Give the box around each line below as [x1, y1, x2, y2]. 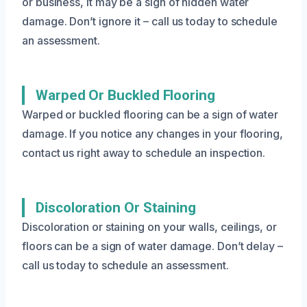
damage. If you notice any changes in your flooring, [22, 126, 283, 140]
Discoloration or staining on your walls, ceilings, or [22, 219, 277, 234]
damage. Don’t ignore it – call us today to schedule [22, 14, 278, 28]
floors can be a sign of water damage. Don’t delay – [22, 238, 283, 253]
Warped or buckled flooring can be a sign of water [22, 107, 279, 121]
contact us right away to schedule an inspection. [22, 145, 266, 160]
